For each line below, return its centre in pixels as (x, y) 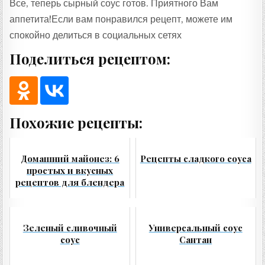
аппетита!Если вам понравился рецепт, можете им (121, 19)
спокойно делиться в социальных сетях (96, 35)
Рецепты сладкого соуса (195, 159)
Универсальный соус (195, 228)
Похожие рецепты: (76, 123)
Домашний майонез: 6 (70, 159)
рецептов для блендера (70, 182)
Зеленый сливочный (70, 228)
